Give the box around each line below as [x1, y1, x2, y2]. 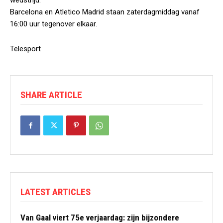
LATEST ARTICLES [20, 186, 91, 198]
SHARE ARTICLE [20, 89, 82, 101]
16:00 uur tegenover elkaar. [10, 19, 97, 28]
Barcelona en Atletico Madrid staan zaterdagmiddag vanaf [10, 7, 200, 16]
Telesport [10, 44, 41, 53]
